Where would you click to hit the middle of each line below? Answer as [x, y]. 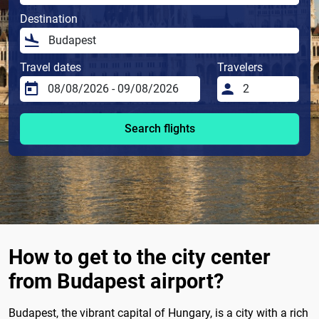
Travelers [240, 68]
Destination [49, 19]
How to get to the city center [140, 257]
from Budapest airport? [116, 282]
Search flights [159, 129]
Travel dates [51, 68]
